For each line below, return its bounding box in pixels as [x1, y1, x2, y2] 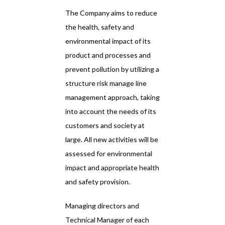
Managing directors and [65, 201, 139, 210]
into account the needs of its [65, 107, 156, 116]
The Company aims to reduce [65, 9, 157, 18]
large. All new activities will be [65, 135, 158, 144]
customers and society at [65, 121, 145, 130]
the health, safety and [65, 23, 134, 32]
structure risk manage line [65, 79, 147, 88]
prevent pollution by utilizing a [65, 65, 159, 74]
